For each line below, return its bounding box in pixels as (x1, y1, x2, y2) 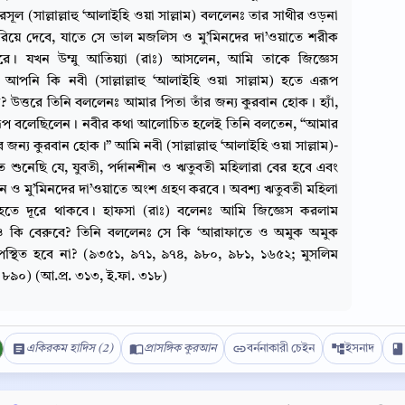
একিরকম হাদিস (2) (26, 343, 113, 354)
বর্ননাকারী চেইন (247, 343, 315, 354)
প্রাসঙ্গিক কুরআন (144, 343, 216, 354)
